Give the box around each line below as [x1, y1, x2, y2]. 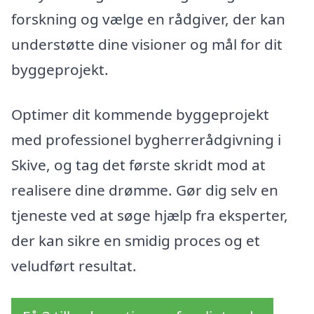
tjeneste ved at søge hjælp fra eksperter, [11, 205, 288, 226]
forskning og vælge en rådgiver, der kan [11, 9, 285, 29]
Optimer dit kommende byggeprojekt [11, 104, 269, 125]
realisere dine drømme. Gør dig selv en [11, 180, 278, 200]
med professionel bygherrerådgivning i [11, 130, 281, 150]
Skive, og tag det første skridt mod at [11, 155, 266, 175]
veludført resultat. [11, 256, 137, 276]
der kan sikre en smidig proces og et [11, 231, 260, 251]
